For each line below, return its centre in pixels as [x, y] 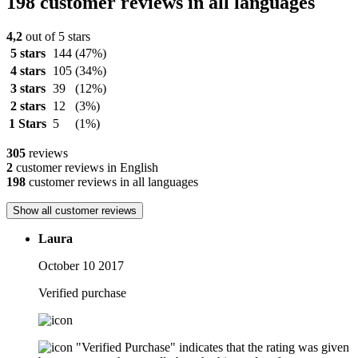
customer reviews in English [86, 168]
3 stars [28, 89]
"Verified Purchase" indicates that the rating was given [213, 348]
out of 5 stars [56, 37]
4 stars [28, 71]
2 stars [28, 106]
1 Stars [28, 124]
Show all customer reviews [75, 211]
